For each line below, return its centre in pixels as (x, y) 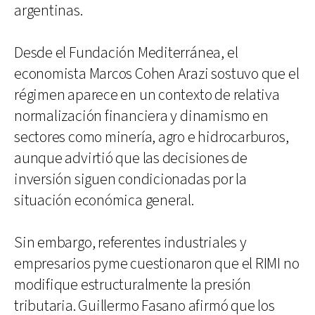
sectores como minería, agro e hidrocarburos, (152, 137)
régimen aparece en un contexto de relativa (147, 95)
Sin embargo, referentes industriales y (130, 243)
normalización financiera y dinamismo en (141, 116)
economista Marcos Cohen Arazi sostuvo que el (157, 74)
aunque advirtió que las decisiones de (131, 158)
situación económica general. (104, 200)
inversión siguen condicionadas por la (130, 179)
